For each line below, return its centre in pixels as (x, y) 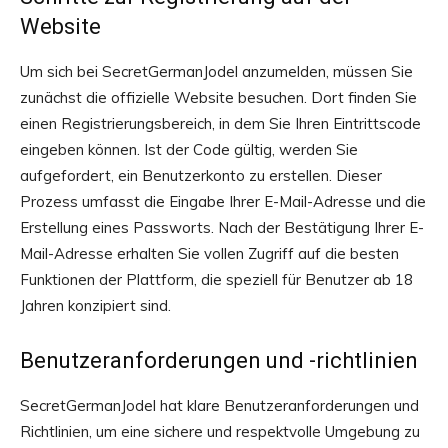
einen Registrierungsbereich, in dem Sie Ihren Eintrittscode (220, 123)
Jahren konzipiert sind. (95, 305)
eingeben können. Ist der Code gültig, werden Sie (189, 149)
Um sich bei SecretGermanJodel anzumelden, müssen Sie (216, 71)
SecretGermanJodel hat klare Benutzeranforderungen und (219, 405)
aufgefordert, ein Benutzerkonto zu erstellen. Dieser (201, 175)
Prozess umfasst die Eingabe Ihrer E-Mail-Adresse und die (223, 201)
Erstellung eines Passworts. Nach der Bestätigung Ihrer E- (222, 227)
